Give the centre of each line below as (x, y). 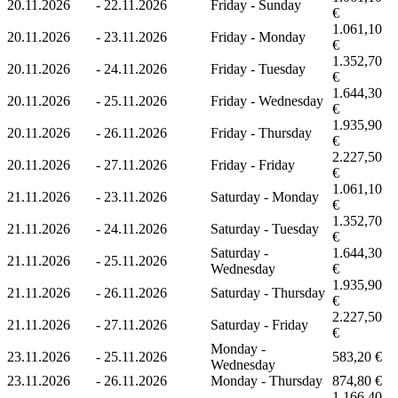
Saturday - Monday (265, 196)
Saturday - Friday (259, 324)
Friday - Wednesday (267, 100)
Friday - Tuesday (258, 68)
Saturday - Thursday (268, 292)
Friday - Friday (253, 164)
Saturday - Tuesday (265, 228)
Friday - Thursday (261, 132)
